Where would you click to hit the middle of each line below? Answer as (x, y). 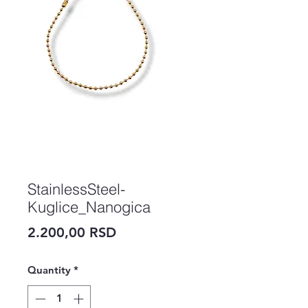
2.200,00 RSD (72, 232)
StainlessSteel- (76, 189)
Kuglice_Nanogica (89, 207)
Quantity (49, 270)
